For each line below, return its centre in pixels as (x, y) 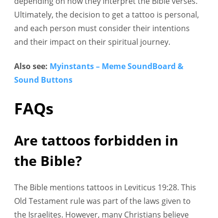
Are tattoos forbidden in (96, 140)
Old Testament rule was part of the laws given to (102, 201)
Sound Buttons (43, 80)
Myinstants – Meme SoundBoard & (117, 66)
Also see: (32, 66)
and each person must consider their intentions (102, 28)
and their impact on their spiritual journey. (92, 42)
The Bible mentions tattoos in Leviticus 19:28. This (105, 188)
